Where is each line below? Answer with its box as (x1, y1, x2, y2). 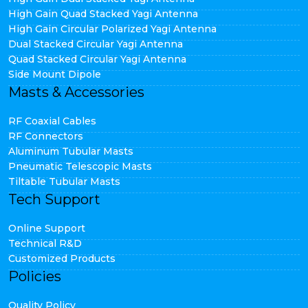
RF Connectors (8, 130, 83, 142)
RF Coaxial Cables (8, 115, 96, 127)
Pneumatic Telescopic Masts (8, 160, 152, 173)
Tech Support (8, 191, 100, 208)
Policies (8, 268, 61, 285)
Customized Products (8, 252, 115, 265)
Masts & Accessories (8, 84, 144, 100)
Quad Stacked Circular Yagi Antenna (8, 53, 186, 65)
